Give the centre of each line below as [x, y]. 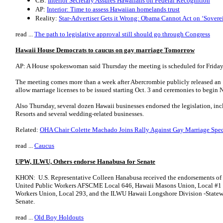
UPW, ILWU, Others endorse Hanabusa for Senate [85, 162]
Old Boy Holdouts [59, 217]
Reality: [47, 18]
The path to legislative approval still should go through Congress [122, 34]
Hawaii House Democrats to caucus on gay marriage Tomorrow [105, 50]
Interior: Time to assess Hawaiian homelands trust [113, 9]
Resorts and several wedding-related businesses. [80, 114]
